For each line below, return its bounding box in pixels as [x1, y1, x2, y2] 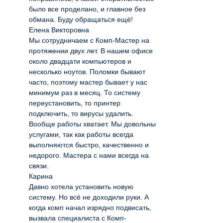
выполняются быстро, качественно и [29, 141, 149, 149]
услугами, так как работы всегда [29, 130, 133, 138]
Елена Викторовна [29, 26, 89, 34]
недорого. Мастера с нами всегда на [29, 151, 149, 159]
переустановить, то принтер [29, 99, 120, 107]
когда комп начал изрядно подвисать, [29, 204, 151, 212]
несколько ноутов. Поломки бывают [29, 68, 145, 76]
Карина [29, 172, 53, 180]
